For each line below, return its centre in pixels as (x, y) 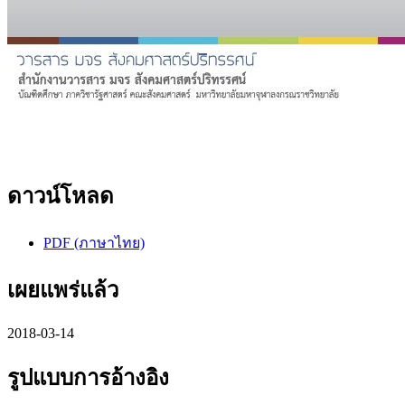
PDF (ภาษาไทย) (94, 242)
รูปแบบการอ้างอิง (88, 377)
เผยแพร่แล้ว (63, 290)
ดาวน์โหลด (61, 197)
